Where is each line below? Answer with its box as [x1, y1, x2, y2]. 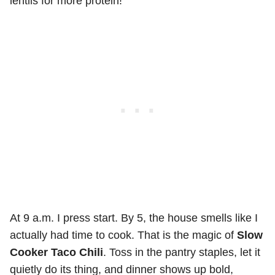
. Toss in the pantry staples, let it [103, 246, 260, 258]
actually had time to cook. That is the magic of [10, 229, 237, 241]
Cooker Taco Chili [10, 246, 103, 258]
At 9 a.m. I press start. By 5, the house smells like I [10, 212, 258, 224]
